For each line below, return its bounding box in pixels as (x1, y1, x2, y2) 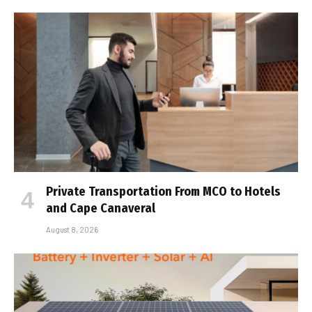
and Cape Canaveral (46, 201, 155, 216)
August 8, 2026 (46, 225, 98, 234)
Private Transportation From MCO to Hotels (46, 184, 281, 199)
